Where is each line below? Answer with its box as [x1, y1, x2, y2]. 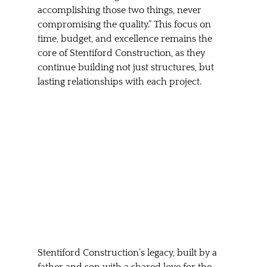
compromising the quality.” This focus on [37, 18, 213, 30]
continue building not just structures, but [37, 61, 216, 73]
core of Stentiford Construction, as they [37, 47, 207, 58]
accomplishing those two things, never [37, 4, 204, 15]
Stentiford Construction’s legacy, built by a [37, 247, 219, 258]
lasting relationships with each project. [37, 76, 201, 87]
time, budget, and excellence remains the [37, 33, 215, 44]
